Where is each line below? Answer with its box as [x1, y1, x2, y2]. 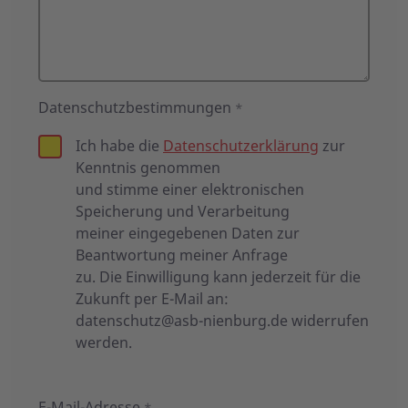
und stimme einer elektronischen [76, 179, 304, 200]
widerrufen [288, 311, 369, 331]
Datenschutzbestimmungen [38, 97, 231, 118]
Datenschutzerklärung [163, 136, 319, 157]
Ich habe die [76, 136, 163, 157]
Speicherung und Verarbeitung [76, 201, 290, 222]
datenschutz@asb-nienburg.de [76, 311, 288, 331]
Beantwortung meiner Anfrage [76, 245, 288, 266]
